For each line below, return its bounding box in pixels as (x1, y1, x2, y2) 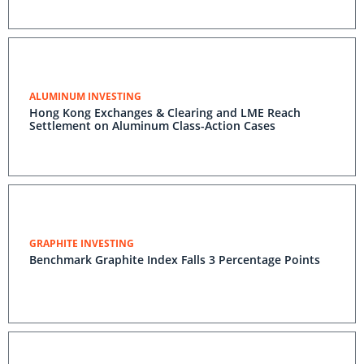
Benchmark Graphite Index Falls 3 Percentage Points (29, 252, 320, 267)
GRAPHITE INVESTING (29, 236, 134, 250)
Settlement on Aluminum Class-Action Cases (29, 118, 275, 133)
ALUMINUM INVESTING (29, 89, 141, 103)
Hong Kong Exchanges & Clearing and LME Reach (29, 105, 301, 120)
